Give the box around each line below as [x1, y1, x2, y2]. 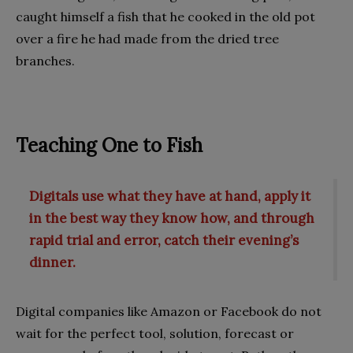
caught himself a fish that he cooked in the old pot [16, 8, 315, 24]
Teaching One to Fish [16, 132, 203, 158]
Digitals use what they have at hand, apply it [29, 188, 310, 206]
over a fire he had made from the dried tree [16, 30, 279, 46]
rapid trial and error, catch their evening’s [29, 232, 299, 250]
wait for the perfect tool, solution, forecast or [16, 325, 294, 342]
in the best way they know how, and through [29, 210, 314, 228]
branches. [16, 52, 75, 69]
